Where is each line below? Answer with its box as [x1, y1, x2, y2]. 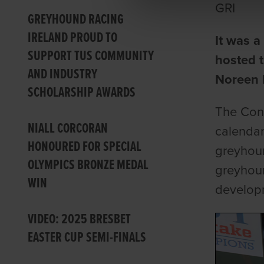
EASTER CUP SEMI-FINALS [28, 228, 147, 247]
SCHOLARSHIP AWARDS [28, 83, 136, 102]
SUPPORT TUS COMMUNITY [28, 47, 154, 65]
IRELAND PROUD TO [28, 28, 118, 47]
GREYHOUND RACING [28, 10, 124, 29]
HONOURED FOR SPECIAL [28, 137, 142, 156]
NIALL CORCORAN [28, 119, 108, 138]
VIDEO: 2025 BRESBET [28, 210, 131, 229]
